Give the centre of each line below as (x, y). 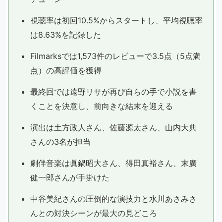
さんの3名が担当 (60, 142)
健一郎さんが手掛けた (70, 177)
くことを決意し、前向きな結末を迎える (102, 106)
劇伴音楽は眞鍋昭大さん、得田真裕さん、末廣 (113, 163)
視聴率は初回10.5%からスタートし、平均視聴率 (116, 20)
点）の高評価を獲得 (66, 70)
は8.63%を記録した (66, 35)
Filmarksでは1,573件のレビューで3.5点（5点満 (115, 56)
